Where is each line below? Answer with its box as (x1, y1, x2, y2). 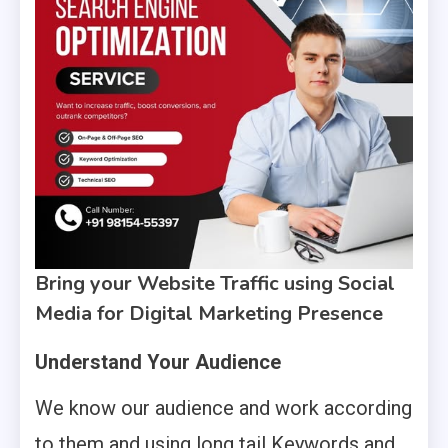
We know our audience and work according (35, 396, 412, 420)
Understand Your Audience (35, 350, 281, 374)
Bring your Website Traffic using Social (35, 270, 395, 297)
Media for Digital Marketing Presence (35, 300, 383, 327)
